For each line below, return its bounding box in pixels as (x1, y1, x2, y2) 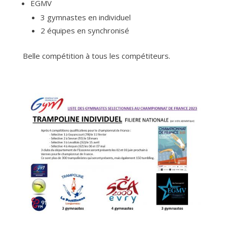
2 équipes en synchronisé (40, 25, 129, 36)
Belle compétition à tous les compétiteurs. (22, 51, 170, 61)
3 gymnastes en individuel (40, 12, 131, 23)
